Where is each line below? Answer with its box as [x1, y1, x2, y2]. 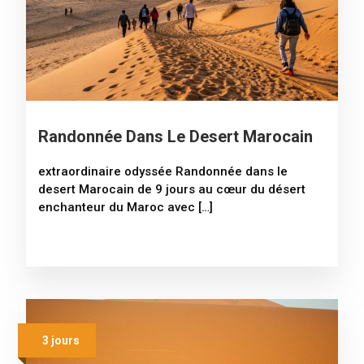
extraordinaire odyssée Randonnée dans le [38, 163, 288, 179]
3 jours [42, 333, 80, 347]
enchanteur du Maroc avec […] [38, 199, 213, 214]
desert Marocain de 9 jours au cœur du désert [38, 181, 305, 197]
